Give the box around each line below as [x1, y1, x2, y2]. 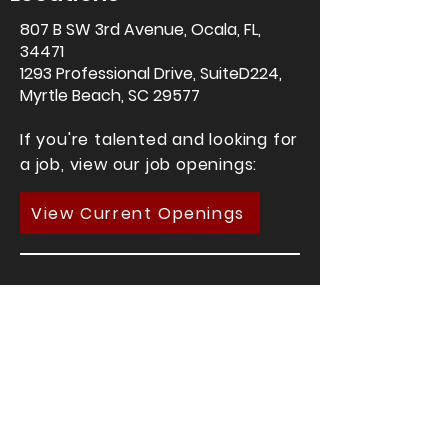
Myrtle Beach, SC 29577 [20, 84, 200, 107]
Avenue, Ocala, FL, [124, 18, 261, 41]
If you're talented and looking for [20, 128, 299, 151]
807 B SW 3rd [20, 18, 124, 41]
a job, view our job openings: [20, 153, 258, 176]
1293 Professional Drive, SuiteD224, [20, 62, 282, 85]
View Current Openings [31, 201, 245, 225]
